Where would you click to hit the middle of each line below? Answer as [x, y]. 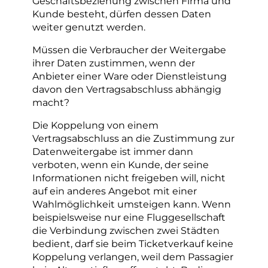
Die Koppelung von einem [95, 125]
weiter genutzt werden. [89, 27]
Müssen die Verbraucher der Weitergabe [129, 49]
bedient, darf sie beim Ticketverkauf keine [133, 244]
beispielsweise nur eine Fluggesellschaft [129, 217]
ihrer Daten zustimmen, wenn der [114, 63]
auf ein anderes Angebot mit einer [115, 191]
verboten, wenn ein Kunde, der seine [121, 165]
